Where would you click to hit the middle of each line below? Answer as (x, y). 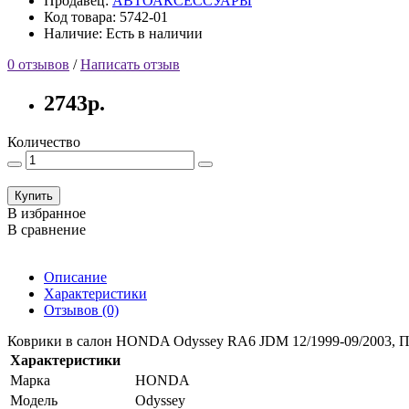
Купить (34, 195)
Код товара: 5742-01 (106, 16)
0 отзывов (38, 64)
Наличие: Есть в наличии (123, 33)
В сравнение (47, 229)
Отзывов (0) (81, 309)
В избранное (47, 213)
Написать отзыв (130, 64)
